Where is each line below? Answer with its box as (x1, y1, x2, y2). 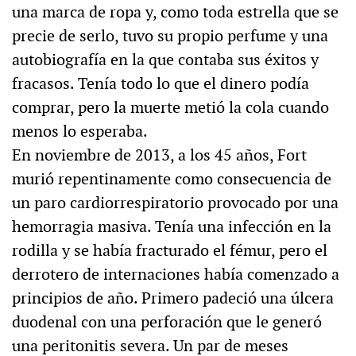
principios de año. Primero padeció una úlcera (12, 288, 334, 309)
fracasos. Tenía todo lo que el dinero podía (12, 73, 309, 95)
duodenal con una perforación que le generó (12, 311, 322, 333)
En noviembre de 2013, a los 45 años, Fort (12, 145, 307, 166)
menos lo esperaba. (12, 121, 148, 142)
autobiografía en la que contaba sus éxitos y (12, 49, 319, 71)
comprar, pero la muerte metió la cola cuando (12, 97, 329, 118)
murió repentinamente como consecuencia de (12, 168, 331, 190)
